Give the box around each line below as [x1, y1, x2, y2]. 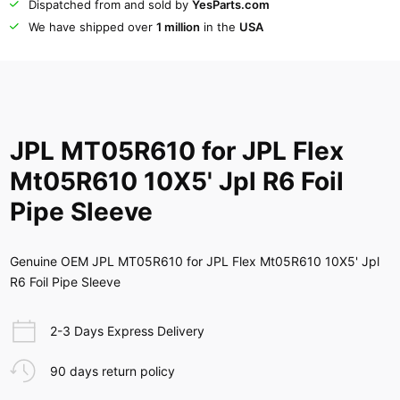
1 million [155, 19, 200, 34]
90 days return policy [49, 363, 175, 379]
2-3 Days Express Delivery [49, 323, 204, 339]
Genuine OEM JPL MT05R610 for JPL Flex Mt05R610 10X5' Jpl [10, 254, 380, 270]
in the [199, 19, 239, 34]
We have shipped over [28, 19, 156, 34]
